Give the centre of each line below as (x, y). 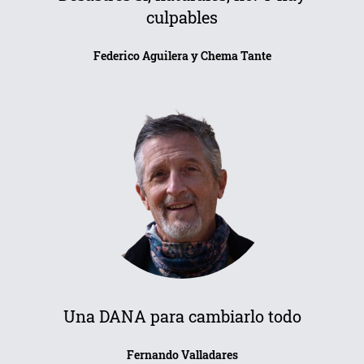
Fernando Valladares (182, 355)
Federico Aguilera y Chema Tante (182, 56)
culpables (182, 17)
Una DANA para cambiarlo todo (182, 316)
